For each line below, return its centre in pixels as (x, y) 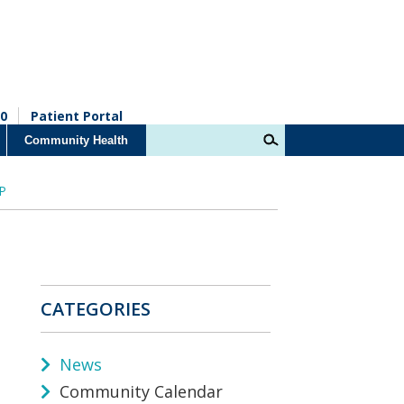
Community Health (77, 140)
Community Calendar (139, 391)
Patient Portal (76, 116)
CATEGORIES (96, 308)
